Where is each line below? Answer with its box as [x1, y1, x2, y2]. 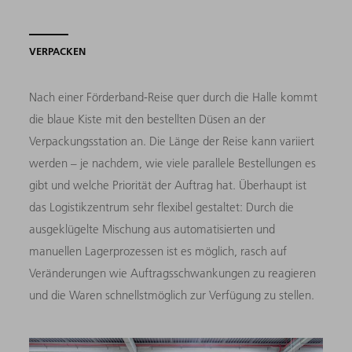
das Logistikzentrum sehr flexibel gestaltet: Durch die [29, 200, 295, 215]
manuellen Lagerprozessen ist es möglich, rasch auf [29, 244, 288, 259]
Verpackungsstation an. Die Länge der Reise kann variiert [29, 134, 315, 149]
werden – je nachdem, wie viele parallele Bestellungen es [29, 156, 317, 171]
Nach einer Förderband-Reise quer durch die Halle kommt [29, 90, 318, 105]
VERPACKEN [29, 45, 86, 58]
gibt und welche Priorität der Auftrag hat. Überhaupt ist [29, 178, 307, 193]
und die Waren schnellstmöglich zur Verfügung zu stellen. [29, 288, 315, 303]
